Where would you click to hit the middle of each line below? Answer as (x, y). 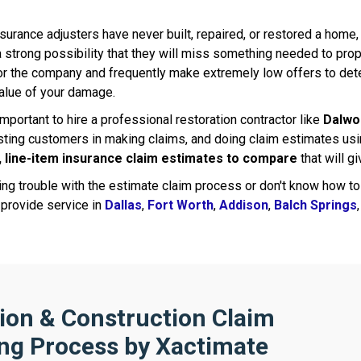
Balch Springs (315, 205)
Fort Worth (180, 205)
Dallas (123, 205)
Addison (244, 205)
